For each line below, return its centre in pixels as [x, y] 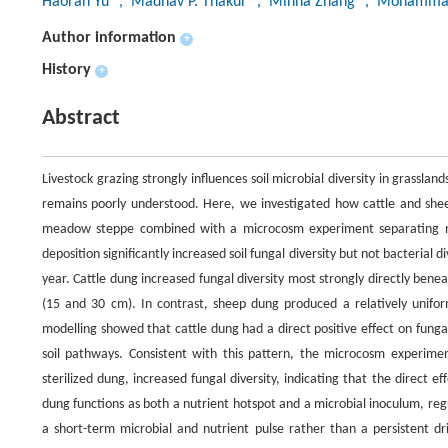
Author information [109, 38]
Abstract [81, 118]
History [66, 70]
